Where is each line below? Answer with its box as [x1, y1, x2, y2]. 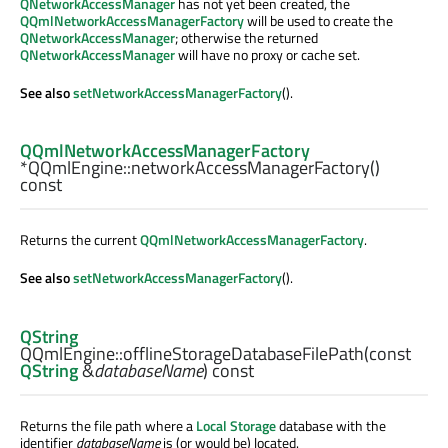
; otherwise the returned [175, 27, 318, 49]
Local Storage [196, 414, 276, 436]
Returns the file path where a [20, 414, 196, 436]
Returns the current [20, 229, 140, 251]
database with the [276, 414, 386, 436]
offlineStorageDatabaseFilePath [123, 339, 364, 367]
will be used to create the [244, 10, 393, 32]
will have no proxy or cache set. [175, 44, 360, 66]
